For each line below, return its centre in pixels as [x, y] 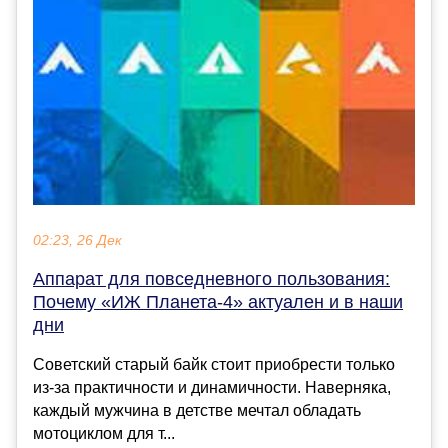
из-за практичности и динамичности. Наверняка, [212, 388]
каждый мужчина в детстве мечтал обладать [197, 411]
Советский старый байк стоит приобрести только [214, 365]
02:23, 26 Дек [77, 241]
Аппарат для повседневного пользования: [211, 279]
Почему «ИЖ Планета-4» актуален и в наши [218, 302]
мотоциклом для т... [104, 434]
